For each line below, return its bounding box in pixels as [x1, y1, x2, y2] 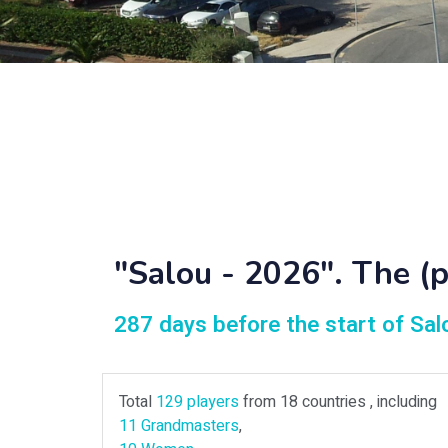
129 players [156, 390, 239, 414]
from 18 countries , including [239, 390, 437, 414]
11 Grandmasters [119, 414, 239, 438]
